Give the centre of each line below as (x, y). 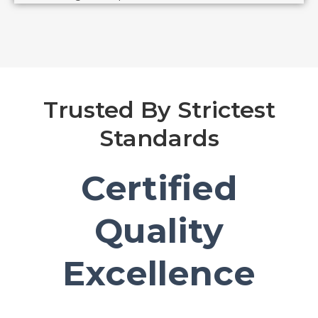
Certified (159, 188)
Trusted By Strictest (159, 110)
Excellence (159, 274)
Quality (159, 231)
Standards (159, 138)
